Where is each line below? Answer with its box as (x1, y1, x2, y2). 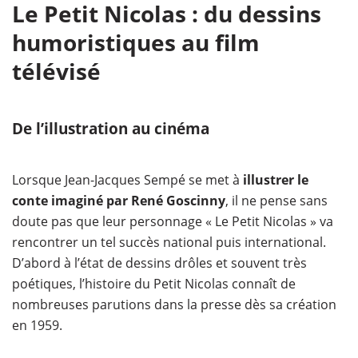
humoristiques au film (12, 27, 260, 58)
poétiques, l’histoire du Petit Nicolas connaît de (12, 275, 296, 292)
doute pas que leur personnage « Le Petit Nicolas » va (12, 213, 333, 230)
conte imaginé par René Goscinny (12, 192, 225, 209)
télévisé (12, 56, 101, 86)
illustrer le (243, 171, 308, 189)
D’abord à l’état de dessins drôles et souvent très (12, 254, 307, 272)
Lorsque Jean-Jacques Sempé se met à (12, 171, 243, 189)
